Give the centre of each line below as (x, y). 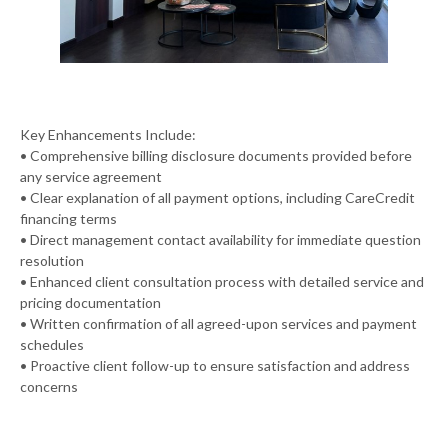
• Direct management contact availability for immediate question (220, 239)
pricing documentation (90, 302)
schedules (52, 344)
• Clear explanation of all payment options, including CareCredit (217, 197)
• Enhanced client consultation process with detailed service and (222, 281)
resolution (52, 260)
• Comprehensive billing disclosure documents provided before (216, 155)
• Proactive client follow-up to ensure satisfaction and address (215, 365)
